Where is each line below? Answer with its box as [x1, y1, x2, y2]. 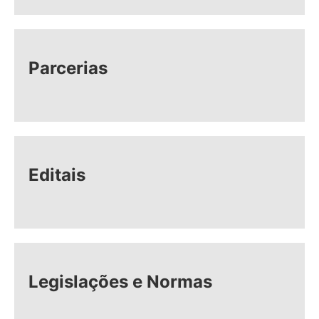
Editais [28, 164, 85, 185]
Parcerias [28, 58, 108, 78]
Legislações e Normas [28, 271, 212, 292]
